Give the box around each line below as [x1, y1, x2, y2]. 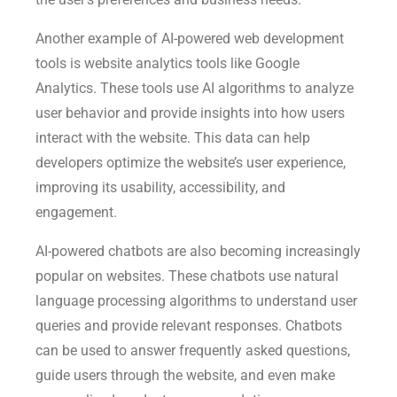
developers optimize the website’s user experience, [35, 153, 346, 171]
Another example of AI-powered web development [35, 29, 344, 47]
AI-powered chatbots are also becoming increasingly [35, 242, 361, 260]
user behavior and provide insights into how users [35, 104, 345, 121]
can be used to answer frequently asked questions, [35, 341, 350, 359]
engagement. [35, 203, 117, 221]
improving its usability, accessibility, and [35, 178, 285, 196]
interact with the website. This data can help [35, 128, 310, 146]
